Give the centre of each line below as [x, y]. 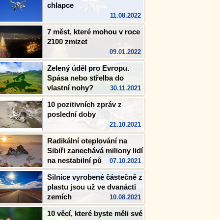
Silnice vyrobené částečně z [95, 177]
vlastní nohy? [70, 88]
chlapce [60, 5]
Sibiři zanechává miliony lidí [95, 151]
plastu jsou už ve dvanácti [92, 187]
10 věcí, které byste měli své [95, 213]
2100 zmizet [67, 41]
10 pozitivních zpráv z [84, 104]
